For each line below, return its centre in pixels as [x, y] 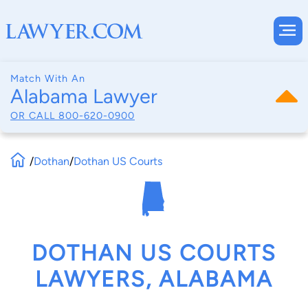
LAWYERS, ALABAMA [154, 279]
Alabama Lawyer [84, 96]
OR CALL [34, 115]
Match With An [48, 78]
